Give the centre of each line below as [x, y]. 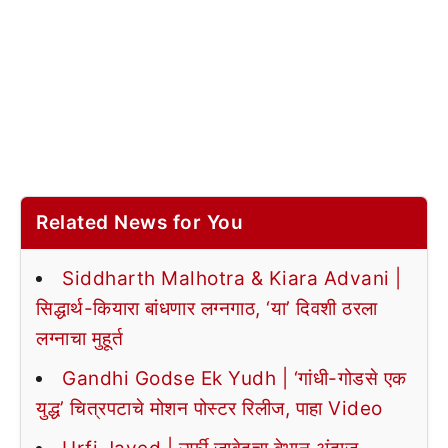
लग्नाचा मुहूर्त [79, 338]
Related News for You [139, 222]
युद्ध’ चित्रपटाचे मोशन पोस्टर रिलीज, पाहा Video [209, 408]
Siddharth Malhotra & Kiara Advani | [232, 278]
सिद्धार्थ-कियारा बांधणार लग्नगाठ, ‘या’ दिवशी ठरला [207, 308]
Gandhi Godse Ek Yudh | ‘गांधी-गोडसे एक [234, 378]
